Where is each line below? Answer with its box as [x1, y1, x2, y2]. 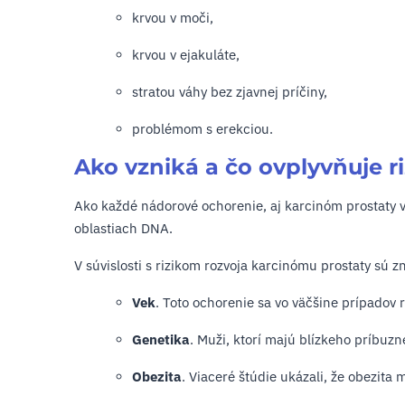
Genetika [132, 331, 190, 348]
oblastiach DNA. [74, 220, 173, 237]
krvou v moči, [132, 9, 213, 26]
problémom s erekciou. [132, 120, 273, 137]
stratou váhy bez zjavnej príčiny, [132, 83, 327, 100]
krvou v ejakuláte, [132, 46, 240, 63]
